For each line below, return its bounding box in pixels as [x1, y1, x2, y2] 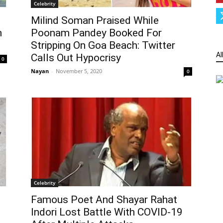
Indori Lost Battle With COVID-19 [31, 206, 183, 218]
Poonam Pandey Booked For [31, 26, 162, 39]
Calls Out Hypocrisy [31, 51, 121, 64]
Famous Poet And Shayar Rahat [31, 193, 177, 206]
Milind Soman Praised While [31, 14, 159, 26]
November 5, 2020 [56, 67, 102, 75]
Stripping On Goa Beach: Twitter [31, 39, 175, 51]
